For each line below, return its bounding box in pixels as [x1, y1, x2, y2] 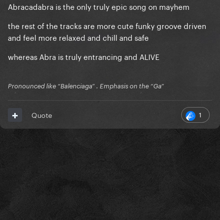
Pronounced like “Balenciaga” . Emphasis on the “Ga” [8, 82, 164, 90]
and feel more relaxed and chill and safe [8, 31, 151, 43]
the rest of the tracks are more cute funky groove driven [8, 19, 206, 31]
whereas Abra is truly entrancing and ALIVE [8, 50, 160, 62]
